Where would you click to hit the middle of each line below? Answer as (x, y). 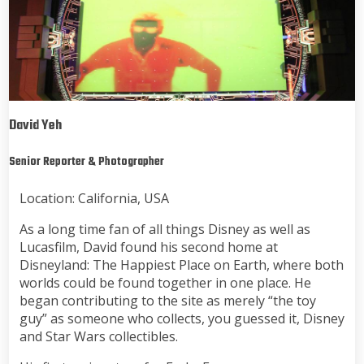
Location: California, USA (94, 198)
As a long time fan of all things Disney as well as (165, 229)
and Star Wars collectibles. (98, 336)
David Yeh (36, 126)
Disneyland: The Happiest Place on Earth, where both (181, 264)
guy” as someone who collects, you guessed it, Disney (182, 318)
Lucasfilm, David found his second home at (148, 247)
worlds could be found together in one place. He (165, 282)
